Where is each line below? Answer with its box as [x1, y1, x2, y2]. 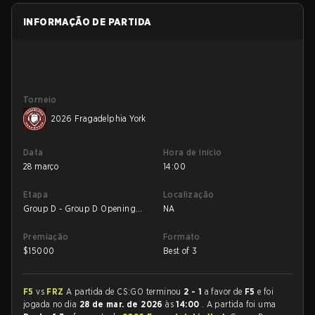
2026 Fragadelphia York [51, 113, 146, 124]
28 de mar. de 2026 [79, 299, 166, 309]
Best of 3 [163, 245, 198, 256]
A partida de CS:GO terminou [66, 286, 184, 297]
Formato [163, 231, 200, 242]
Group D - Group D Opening [23, 203, 136, 214]
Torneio [23, 94, 57, 105]
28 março [23, 161, 59, 172]
